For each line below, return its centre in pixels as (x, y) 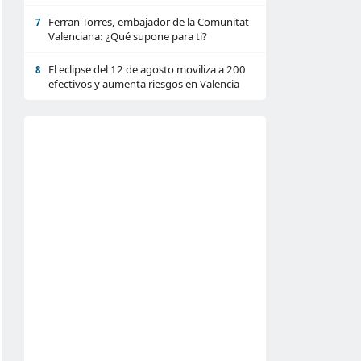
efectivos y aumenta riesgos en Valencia (144, 84)
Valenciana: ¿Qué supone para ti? (128, 36)
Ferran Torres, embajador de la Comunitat (149, 22)
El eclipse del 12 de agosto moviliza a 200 (147, 69)
